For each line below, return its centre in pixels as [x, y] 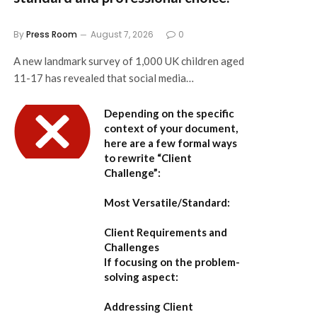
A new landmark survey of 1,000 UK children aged [129, 60]
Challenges [132, 247]
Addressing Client [149, 306]
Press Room [52, 34]
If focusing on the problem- [172, 261]
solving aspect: [141, 276]
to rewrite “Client [148, 157]
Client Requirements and [166, 232]
